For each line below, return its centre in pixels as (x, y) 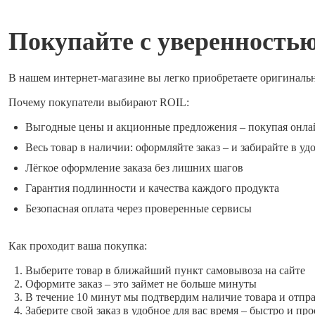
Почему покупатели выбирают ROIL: (99, 102)
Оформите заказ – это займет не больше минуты (141, 283)
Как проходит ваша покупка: (78, 245)
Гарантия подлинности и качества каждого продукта (152, 188)
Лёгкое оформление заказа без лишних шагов (134, 167)
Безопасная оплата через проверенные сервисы (139, 208)
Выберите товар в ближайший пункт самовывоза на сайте (165, 270)
